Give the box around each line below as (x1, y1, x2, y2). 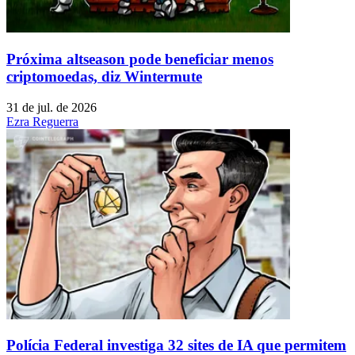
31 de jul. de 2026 (6, 100, 97, 114)
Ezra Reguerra (6, 114, 78, 128)
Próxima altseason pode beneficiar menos (6, 50, 273, 67)
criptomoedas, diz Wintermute (6, 67, 202, 85)
